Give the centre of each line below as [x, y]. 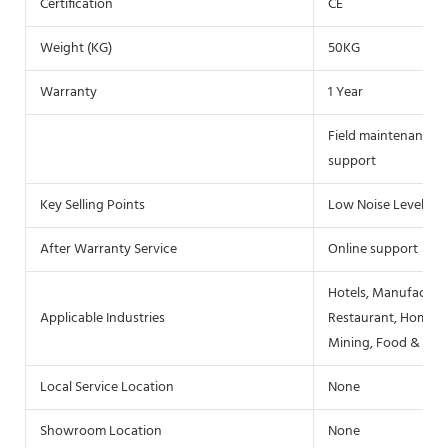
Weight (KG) [76, 48]
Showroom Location [101, 431]
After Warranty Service [108, 249]
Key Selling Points [92, 205]
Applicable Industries [102, 318]
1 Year [345, 92]
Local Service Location [107, 387]
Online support [373, 249]
